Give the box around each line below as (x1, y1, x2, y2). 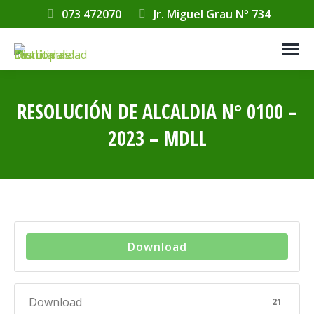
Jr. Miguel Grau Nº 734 (153, 6, 271, 22)
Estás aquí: (157, 153, 212, 169)
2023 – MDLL (107, 125, 207, 151)
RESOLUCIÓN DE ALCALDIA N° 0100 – (17, 98, 297, 125)
